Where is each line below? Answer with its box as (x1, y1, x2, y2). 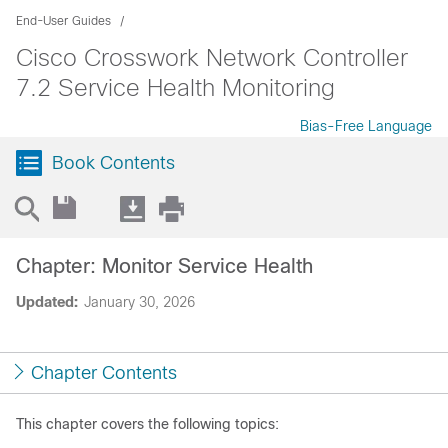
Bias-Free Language (300, 118, 432, 134)
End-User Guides (16, 14, 111, 28)
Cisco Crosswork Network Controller (16, 44, 408, 71)
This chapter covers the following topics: (16, 416, 279, 432)
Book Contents (52, 153, 175, 173)
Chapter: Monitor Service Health (16, 255, 313, 277)
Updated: (16, 294, 78, 310)
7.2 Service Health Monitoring (16, 74, 335, 101)
